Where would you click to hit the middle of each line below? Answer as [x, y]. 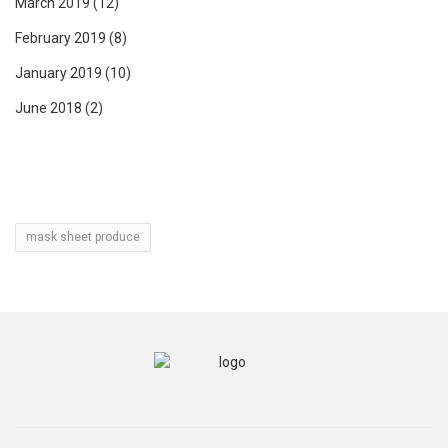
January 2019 [58, 73]
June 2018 [48, 108]
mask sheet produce [83, 237]
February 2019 [60, 38]
